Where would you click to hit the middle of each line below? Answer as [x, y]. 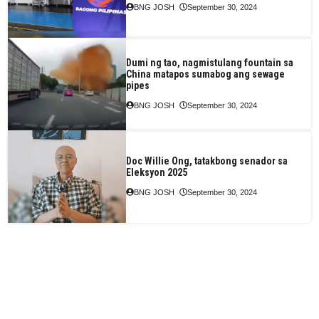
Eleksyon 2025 [157, 172]
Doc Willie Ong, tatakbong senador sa [207, 161]
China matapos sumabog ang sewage [206, 74]
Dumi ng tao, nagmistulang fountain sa [210, 62]
